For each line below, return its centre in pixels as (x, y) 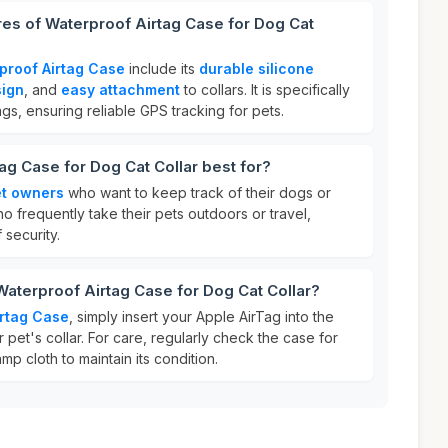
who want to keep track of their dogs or (197, 192)
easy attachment (120, 89)
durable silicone (256, 68)
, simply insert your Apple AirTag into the (201, 316)
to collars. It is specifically (265, 89)
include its (162, 68)
